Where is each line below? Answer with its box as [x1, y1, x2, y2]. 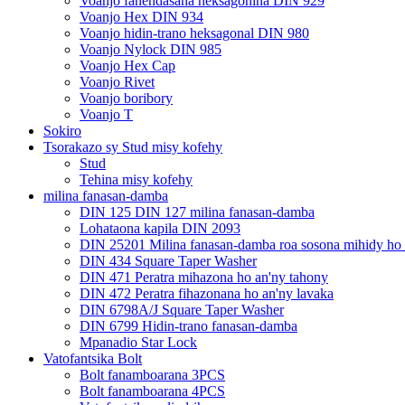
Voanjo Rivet [80, 73, 155, 89]
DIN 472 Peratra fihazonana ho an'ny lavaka [80, 285, 334, 301]
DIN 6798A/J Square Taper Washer [80, 301, 284, 317]
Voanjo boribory [80, 89, 173, 106]
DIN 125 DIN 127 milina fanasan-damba [80, 203, 315, 220]
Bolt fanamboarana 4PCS [80, 382, 225, 399]
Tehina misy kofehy [80, 171, 193, 187]
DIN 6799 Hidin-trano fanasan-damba [80, 317, 297, 334]
